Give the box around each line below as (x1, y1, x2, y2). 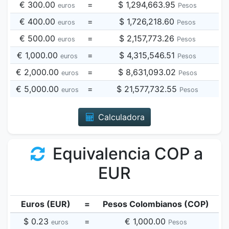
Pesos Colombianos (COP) (103, 199, 209, 209)
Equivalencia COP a (49, 144, 203, 164)
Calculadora (96, 112, 145, 122)
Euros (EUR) (21, 199, 71, 209)
